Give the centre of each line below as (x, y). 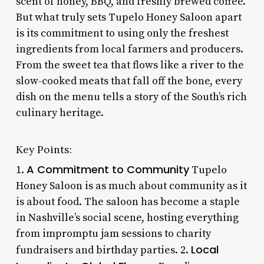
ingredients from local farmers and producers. (129, 49)
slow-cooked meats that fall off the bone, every (129, 81)
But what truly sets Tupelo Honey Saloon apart (128, 17)
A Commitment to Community (108, 169)
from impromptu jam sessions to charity (113, 233)
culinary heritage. (60, 113)
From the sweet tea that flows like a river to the (130, 65)
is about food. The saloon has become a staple (128, 202)
